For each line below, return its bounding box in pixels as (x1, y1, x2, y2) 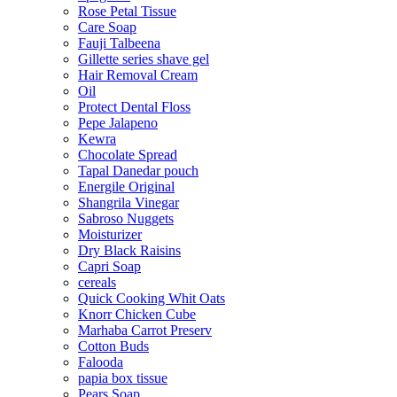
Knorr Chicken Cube (78, 306, 196, 322)
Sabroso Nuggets (78, 210, 174, 226)
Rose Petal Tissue (78, 3, 176, 19)
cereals (78, 274, 116, 290)
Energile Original (78, 178, 175, 194)
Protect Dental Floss (78, 98, 191, 114)
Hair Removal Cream (78, 66, 198, 82)
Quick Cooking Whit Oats (78, 290, 225, 306)
